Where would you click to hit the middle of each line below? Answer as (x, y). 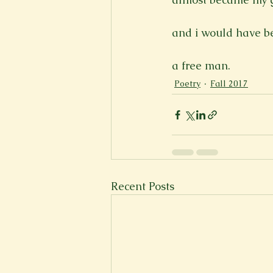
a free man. (201, 66)
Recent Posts (143, 186)
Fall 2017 (229, 83)
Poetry (187, 83)
